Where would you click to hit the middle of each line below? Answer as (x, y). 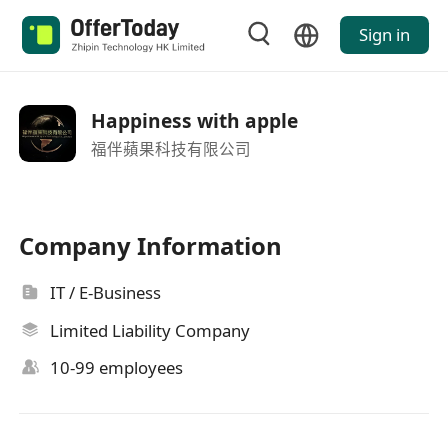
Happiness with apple (194, 120)
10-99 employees (117, 368)
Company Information (151, 246)
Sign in (384, 35)
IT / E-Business (106, 293)
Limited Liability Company (150, 330)
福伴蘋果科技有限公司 (170, 148)
